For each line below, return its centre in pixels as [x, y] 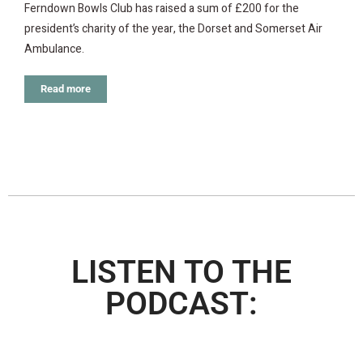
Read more [66, 89]
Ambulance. [54, 49]
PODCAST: [181, 304]
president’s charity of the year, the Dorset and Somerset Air [173, 29]
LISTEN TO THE [181, 273]
